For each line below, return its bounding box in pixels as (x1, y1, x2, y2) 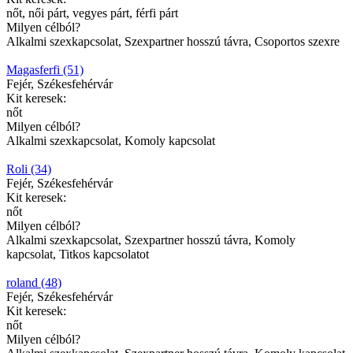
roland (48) (6, 276, 61, 290)
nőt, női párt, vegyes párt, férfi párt (6, 6, 178, 20)
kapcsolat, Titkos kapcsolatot (6, 247, 149, 262)
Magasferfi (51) (6, 63, 84, 77)
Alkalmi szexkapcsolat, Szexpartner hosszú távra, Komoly (6, 233, 295, 247)
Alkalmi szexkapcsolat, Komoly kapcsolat (6, 134, 215, 148)
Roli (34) (6, 162, 51, 176)
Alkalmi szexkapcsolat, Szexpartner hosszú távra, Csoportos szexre (6, 35, 340, 49)
